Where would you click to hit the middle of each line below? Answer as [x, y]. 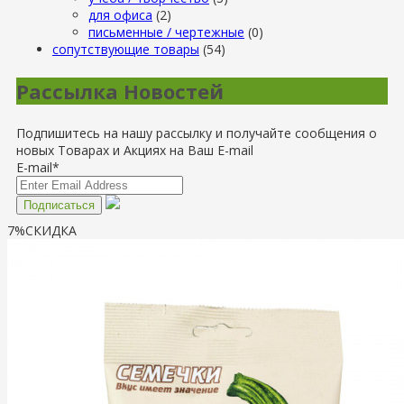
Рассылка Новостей [120, 91]
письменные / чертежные [166, 32]
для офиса [120, 15]
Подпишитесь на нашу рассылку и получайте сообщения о [197, 133]
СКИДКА [51, 230]
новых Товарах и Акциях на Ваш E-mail [135, 150]
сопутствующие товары [126, 49]
